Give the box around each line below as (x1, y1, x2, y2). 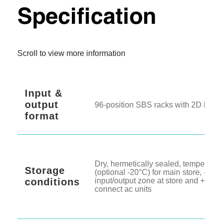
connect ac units (95, 210, 152, 219)
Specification (17, 32, 156, 55)
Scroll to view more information (17, 74, 125, 83)
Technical (17, 4, 120, 27)
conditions (25, 202, 80, 213)
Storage (25, 190, 65, 202)
